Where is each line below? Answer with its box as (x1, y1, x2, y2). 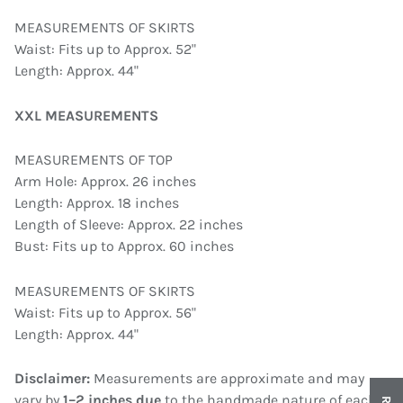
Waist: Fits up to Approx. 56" (14, 303, 196, 321)
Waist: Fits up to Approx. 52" (14, 40, 196, 58)
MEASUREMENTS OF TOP (14, 151, 173, 169)
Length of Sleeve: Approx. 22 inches (14, 216, 243, 234)
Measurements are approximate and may (90, 370, 364, 388)
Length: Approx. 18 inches (14, 194, 179, 212)
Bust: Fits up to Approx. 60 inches (14, 237, 234, 255)
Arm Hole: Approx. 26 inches (14, 173, 196, 191)
